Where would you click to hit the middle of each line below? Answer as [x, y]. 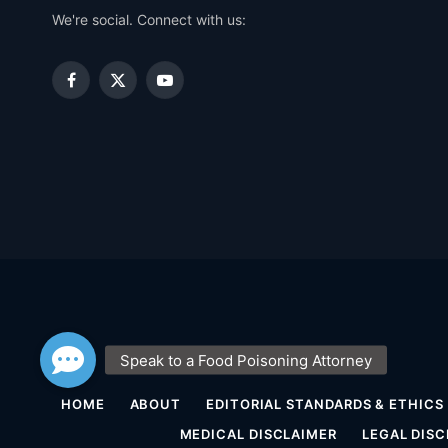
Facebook [102, 89]
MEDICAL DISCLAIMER [258, 433]
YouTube [191, 89]
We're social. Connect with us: [149, 19]
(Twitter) [144, 110]
